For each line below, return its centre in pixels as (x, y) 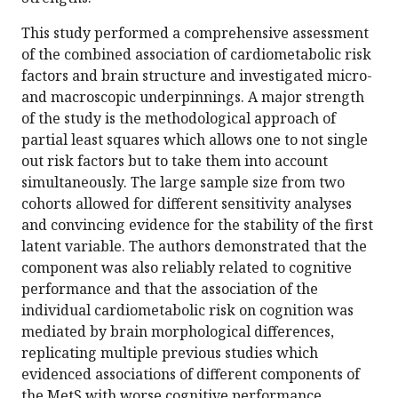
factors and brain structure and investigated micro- (197, 76)
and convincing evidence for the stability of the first (197, 225)
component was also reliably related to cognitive (187, 268)
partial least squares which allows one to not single (195, 140)
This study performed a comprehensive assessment (195, 33)
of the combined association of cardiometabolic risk (196, 55)
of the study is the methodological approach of (179, 119)
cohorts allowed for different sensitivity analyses (187, 204)
